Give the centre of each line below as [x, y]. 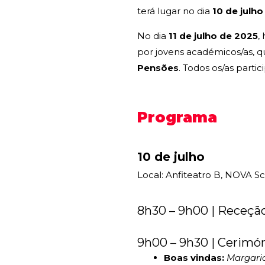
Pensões [158, 68]
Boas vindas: [194, 258]
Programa [177, 117]
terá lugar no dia [174, 11]
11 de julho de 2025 [213, 36]
